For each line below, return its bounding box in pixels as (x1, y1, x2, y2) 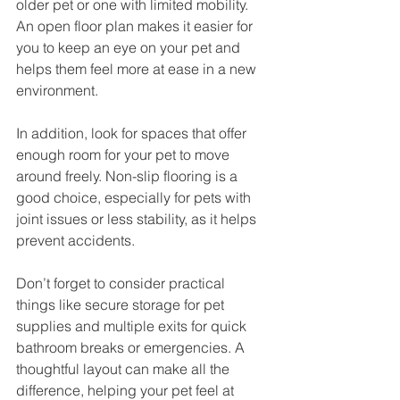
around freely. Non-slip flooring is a (16, 166, 241, 185)
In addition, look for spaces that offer (16, 123, 250, 142)
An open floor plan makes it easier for (16, 16, 256, 35)
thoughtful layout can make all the (16, 359, 233, 378)
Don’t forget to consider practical (16, 273, 229, 292)
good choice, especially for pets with (16, 187, 254, 206)
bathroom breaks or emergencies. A (16, 337, 248, 356)
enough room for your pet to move (16, 145, 233, 163)
